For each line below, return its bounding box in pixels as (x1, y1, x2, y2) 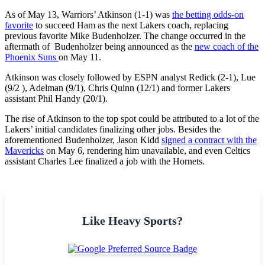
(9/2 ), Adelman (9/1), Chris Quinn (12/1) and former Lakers (5, 82, 230, 93)
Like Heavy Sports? (82, 214, 183, 227)
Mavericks (5, 145, 44, 156)
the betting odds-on (172, 9, 244, 20)
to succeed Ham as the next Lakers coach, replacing (33, 20, 228, 30)
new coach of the (195, 41, 258, 51)
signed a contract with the (161, 134, 257, 145)
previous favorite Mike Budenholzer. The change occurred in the (5, 30, 245, 41)
